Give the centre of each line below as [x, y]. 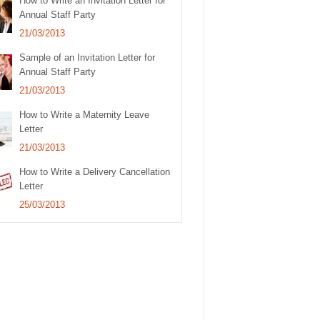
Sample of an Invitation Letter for [87, 58]
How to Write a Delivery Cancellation [95, 172]
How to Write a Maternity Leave [85, 115]
